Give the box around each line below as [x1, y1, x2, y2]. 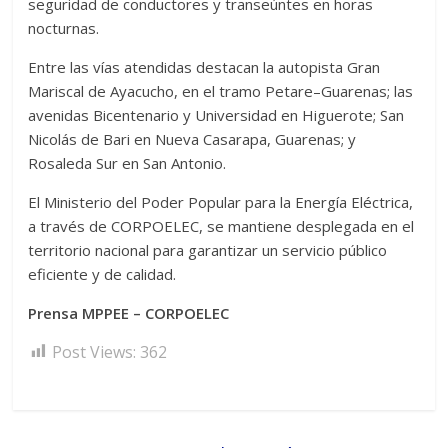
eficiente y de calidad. [28, 263, 177, 284]
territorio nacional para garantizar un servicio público [28, 239, 388, 260]
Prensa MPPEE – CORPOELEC [28, 302, 230, 323]
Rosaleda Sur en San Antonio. [28, 152, 227, 173]
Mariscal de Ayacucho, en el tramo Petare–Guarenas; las [28, 80, 414, 101]
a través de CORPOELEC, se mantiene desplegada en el [28, 215, 415, 236]
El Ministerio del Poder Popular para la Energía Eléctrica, [28, 191, 414, 212]
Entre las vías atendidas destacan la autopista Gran [28, 56, 381, 77]
